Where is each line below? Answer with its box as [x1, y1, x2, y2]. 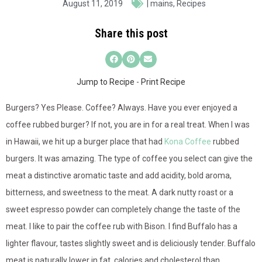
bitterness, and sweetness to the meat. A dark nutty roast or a [6, 188, 233, 198]
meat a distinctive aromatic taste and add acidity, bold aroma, [6, 171, 232, 181]
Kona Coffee [164, 137, 211, 147]
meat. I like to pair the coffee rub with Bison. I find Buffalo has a [6, 222, 237, 232]
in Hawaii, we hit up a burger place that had [6, 137, 164, 147]
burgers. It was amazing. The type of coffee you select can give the [6, 154, 253, 164]
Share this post [94, 26, 168, 40]
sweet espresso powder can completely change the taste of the [6, 205, 240, 215]
